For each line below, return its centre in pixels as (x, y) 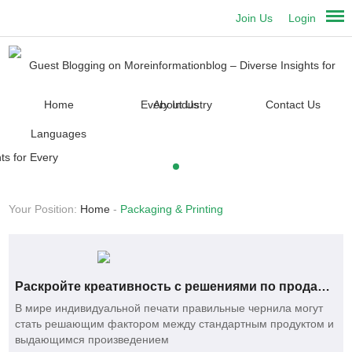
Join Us (255, 18)
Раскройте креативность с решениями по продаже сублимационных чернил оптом (324, 287)
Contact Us (293, 105)
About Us (176, 105)
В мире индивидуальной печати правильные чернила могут (169, 308)
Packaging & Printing (172, 209)
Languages (59, 134)
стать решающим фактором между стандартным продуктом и (175, 324)
